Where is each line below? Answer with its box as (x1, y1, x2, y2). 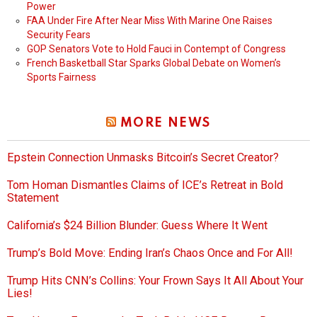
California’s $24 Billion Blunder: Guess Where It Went (7, 219, 267, 233)
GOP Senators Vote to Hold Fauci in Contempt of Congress (27, 43, 286, 55)
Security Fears (27, 29, 91, 41)
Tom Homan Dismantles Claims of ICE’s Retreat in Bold (7, 178, 283, 192)
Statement (7, 191, 59, 205)
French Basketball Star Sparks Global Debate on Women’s (27, 57, 281, 69)
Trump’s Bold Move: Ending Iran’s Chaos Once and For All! (7, 246, 293, 260)
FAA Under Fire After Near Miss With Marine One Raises (27, 15, 272, 27)
